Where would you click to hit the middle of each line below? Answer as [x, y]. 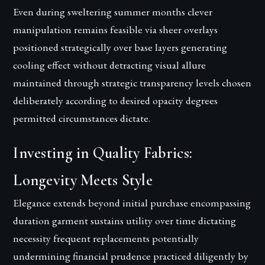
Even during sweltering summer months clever [113, 11]
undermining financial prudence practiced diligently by [131, 256]
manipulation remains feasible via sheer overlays [116, 29]
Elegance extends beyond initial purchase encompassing [132, 202]
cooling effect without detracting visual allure [110, 64]
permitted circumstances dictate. [82, 118]
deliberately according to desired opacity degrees [116, 100]
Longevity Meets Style [83, 180]
